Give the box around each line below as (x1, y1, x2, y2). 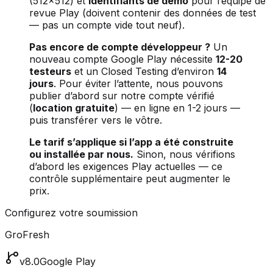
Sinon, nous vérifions (133, 147, 235, 160)
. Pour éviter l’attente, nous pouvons (54, 77, 223, 90)
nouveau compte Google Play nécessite (29, 52, 216, 65)
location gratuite (33, 101, 115, 114)
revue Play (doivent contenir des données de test (29, 6, 256, 19)
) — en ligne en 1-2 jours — (115, 101, 240, 114)
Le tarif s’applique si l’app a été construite (29, 135, 233, 148)
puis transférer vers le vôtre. (29, 113, 162, 126)
